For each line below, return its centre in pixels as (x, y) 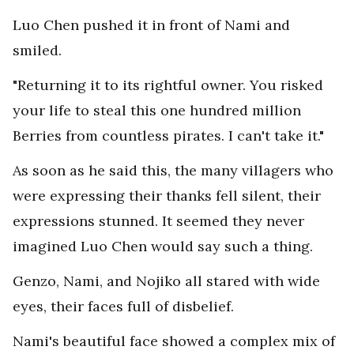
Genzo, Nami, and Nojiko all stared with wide (166, 281)
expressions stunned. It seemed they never (158, 221)
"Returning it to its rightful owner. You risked (168, 85)
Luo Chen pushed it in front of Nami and (151, 25)
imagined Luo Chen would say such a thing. (163, 246)
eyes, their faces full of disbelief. (123, 306)
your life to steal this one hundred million (157, 110)
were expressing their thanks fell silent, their (167, 196)
